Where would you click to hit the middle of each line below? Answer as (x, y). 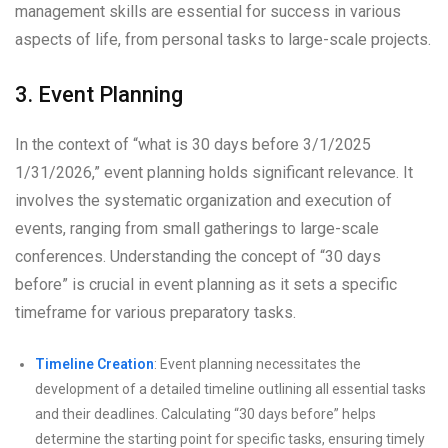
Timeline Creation (94, 364)
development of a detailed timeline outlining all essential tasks (230, 389)
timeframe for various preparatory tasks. (155, 313)
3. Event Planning (99, 95)
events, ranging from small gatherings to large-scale (197, 229)
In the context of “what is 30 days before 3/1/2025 (193, 145)
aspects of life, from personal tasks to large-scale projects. (223, 40)
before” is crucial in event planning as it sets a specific (206, 285)
